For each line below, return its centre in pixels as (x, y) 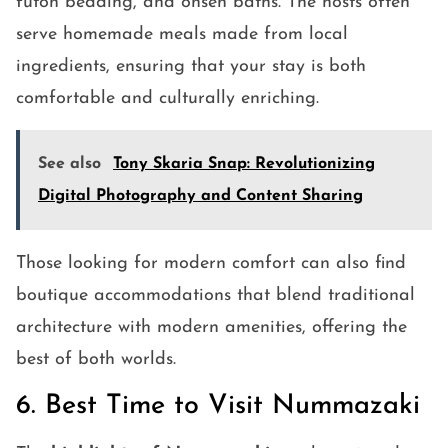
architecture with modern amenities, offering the (211, 328)
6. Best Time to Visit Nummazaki (218, 407)
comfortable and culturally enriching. (167, 99)
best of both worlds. (96, 360)
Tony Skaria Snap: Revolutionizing (244, 164)
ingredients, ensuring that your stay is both (191, 67)
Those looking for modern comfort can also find (211, 264)
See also (69, 164)
